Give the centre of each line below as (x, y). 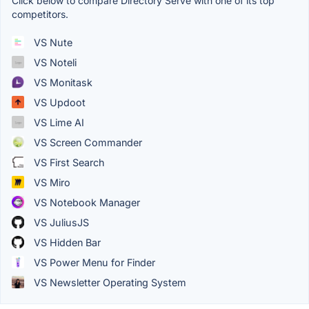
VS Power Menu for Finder (93, 262)
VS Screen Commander (87, 142)
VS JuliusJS (60, 222)
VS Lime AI (58, 122)
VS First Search (68, 162)
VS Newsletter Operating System (109, 282)
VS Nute (52, 42)
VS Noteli (54, 62)
